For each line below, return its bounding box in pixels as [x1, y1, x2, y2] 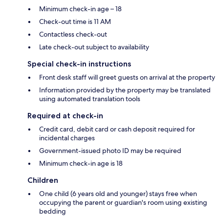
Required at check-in [27, 110, 103, 120]
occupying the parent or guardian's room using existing [39, 197, 207, 207]
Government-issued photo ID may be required [39, 146, 181, 155]
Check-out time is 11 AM [39, 17, 111, 26]
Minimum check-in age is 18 [39, 158, 123, 168]
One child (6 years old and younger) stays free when [39, 189, 197, 198]
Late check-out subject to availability [39, 42, 149, 51]
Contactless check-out [39, 29, 107, 39]
